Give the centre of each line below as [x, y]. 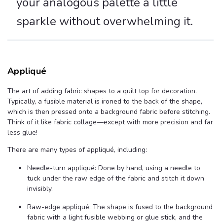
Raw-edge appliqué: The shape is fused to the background [120, 207]
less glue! [22, 133]
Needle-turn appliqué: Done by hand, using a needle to [114, 168]
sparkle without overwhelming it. [105, 21]
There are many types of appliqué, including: [77, 150]
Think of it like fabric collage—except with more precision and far [110, 122]
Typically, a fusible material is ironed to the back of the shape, [105, 102]
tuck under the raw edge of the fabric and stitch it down [116, 179]
